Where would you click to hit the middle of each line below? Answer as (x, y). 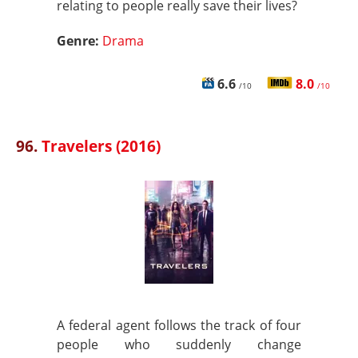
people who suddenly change (179, 344)
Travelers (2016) (101, 146)
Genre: (80, 41)
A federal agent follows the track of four (179, 325)
